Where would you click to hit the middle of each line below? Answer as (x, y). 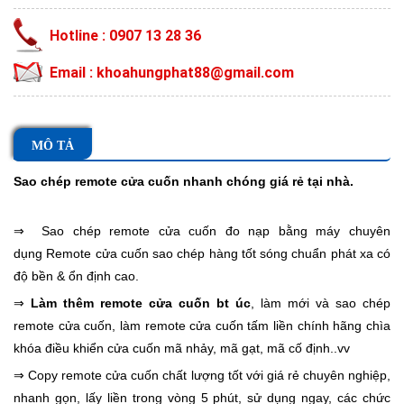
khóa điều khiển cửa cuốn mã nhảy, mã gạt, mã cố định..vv (187, 349)
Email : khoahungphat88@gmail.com (172, 73)
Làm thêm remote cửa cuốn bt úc (141, 303)
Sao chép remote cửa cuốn (96, 182)
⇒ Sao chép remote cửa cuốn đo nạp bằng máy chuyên (202, 231)
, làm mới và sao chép (321, 303)
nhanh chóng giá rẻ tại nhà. (266, 182)
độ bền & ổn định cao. (76, 276)
